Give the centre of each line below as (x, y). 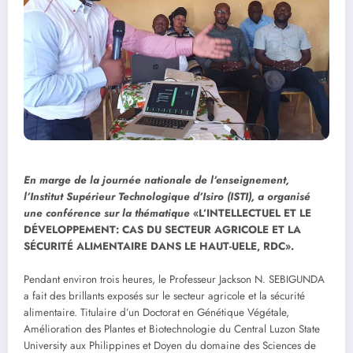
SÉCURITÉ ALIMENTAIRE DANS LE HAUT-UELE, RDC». (159, 247)
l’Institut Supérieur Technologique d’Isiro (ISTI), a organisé (167, 197)
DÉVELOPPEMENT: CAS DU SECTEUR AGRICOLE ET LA (162, 230)
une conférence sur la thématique (107, 214)
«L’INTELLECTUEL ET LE (252, 214)
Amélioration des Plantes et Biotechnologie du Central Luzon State (172, 329)
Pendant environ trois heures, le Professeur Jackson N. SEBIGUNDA (174, 280)
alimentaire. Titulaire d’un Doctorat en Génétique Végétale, (156, 313)
